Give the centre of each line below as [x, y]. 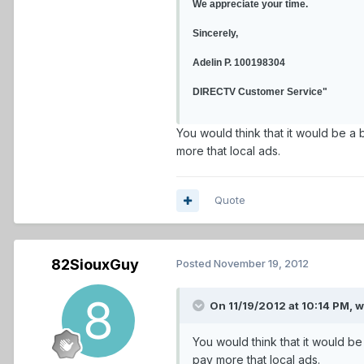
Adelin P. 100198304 [239, 63]
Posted [195, 264]
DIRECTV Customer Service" [260, 92]
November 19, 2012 [261, 264]
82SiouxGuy [95, 265]
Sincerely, [215, 34]
